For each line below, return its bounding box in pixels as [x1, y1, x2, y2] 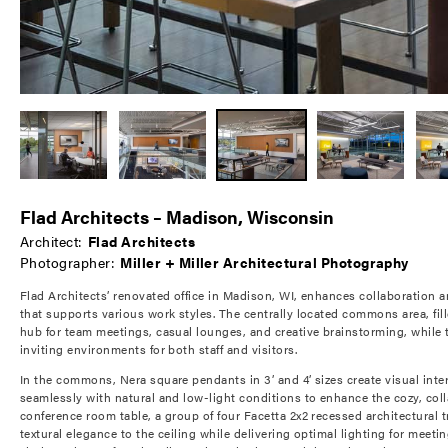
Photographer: [20, 251, 116, 272]
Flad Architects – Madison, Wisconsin [20, 203, 334, 229]
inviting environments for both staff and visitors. [20, 339, 297, 358]
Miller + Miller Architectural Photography [120, 251, 409, 272]
